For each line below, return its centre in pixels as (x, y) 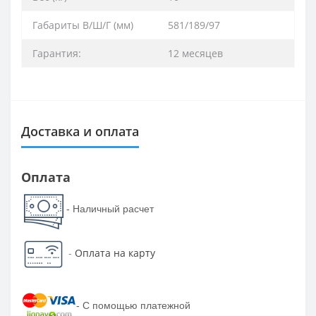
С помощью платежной (136, 305)
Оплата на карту (115, 253)
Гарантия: (57, 54)
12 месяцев (195, 54)
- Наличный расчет (110, 208)
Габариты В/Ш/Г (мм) (83, 25)
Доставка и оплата (80, 132)
